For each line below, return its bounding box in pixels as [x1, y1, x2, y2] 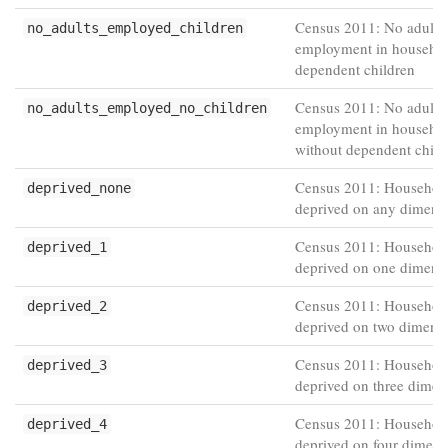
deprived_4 [27, 416, 107, 432]
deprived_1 [27, 239, 107, 255]
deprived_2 [27, 298, 107, 314]
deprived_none [27, 180, 131, 196]
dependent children [295, 59, 415, 79]
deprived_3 [27, 357, 107, 373]
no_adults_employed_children [27, 20, 243, 36]
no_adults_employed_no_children [27, 100, 267, 116]
